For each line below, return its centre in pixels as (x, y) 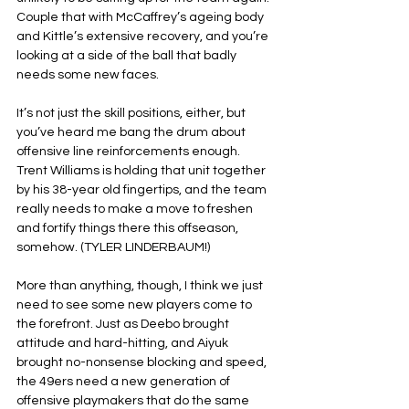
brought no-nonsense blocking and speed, (143, 362)
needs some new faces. (88, 75)
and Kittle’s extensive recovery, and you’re (144, 37)
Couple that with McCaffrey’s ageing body (142, 17)
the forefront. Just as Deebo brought (124, 324)
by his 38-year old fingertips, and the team (143, 190)
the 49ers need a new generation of (125, 382)
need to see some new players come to (136, 305)
